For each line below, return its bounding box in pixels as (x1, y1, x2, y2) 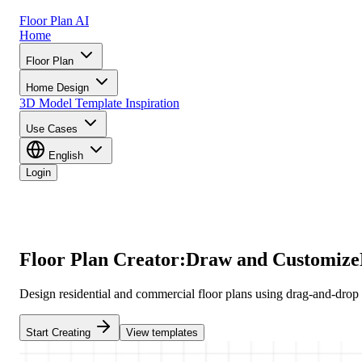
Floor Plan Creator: (19, 248, 186, 270)
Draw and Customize (186, 248, 360, 270)
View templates (126, 326, 198, 339)
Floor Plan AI (19, 14, 89, 27)
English (45, 149, 86, 162)
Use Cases (26, 123, 81, 135)
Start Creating (26, 326, 94, 339)
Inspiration (125, 96, 179, 110)
